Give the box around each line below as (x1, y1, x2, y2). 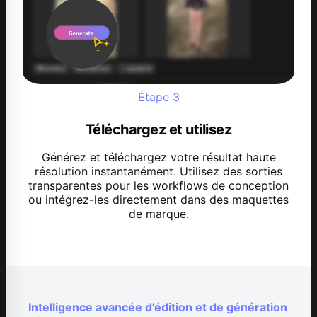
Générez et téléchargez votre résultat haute (41, 150, 276, 165)
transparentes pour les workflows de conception (28, 178, 289, 193)
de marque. (128, 207, 189, 221)
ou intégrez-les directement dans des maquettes (28, 192, 289, 207)
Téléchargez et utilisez (85, 121, 232, 139)
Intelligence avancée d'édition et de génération (28, 300, 287, 315)
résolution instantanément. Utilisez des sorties (35, 164, 282, 179)
